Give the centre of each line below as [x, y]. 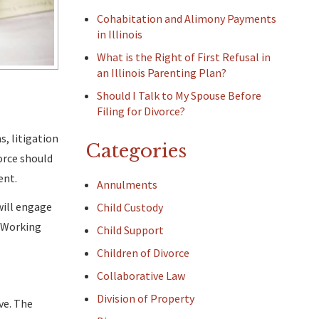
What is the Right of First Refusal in [184, 57]
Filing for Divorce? [141, 111]
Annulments [127, 184]
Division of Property [146, 298]
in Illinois [120, 34]
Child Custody [130, 207]
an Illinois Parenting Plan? [162, 73]
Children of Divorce [143, 253]
